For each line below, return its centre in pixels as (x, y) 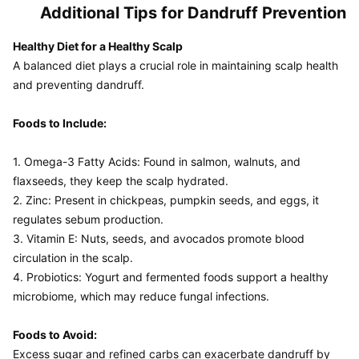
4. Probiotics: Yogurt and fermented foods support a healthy (171, 277)
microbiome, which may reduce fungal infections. (141, 296)
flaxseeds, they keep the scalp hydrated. (121, 181)
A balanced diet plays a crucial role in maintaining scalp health (175, 65)
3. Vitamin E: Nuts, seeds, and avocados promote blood (159, 238)
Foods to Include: (60, 123)
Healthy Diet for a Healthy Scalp (98, 46)
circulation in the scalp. (73, 258)
